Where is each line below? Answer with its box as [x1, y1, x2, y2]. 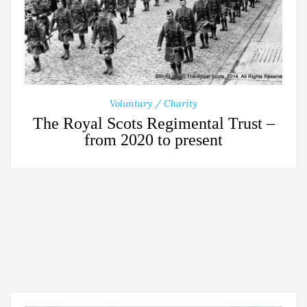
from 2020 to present [84, 131, 223, 149]
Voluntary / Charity [110, 97, 197, 110]
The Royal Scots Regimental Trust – [32, 114, 275, 133]
